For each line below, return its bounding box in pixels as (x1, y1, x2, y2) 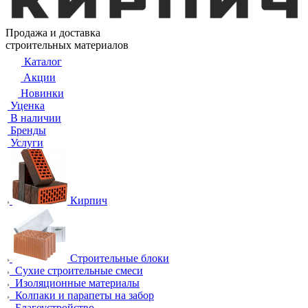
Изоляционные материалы (15, 277, 140, 289)
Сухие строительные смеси (15, 265, 143, 276)
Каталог (24, 56, 62, 67)
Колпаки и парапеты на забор (15, 289, 154, 301)
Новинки (21, 87, 64, 99)
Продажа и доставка (5, 27, 100, 38)
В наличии (10, 112, 61, 124)
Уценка (10, 100, 45, 111)
